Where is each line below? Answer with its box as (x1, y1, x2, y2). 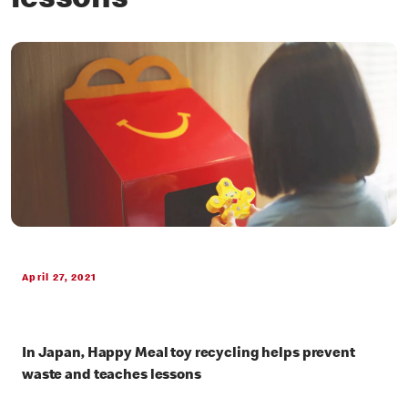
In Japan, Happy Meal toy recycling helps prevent (22, 347, 355, 362)
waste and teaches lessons (22, 369, 201, 384)
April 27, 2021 (22, 273, 97, 284)
